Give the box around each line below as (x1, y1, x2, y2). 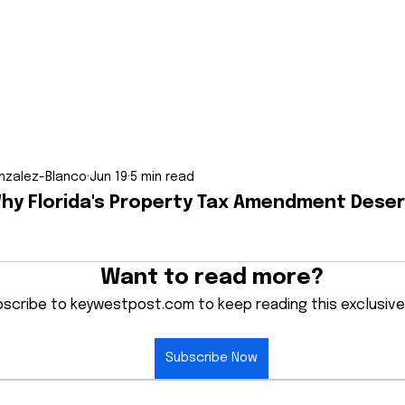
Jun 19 (89, 170, 127, 184)
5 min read (130, 170, 194, 184)
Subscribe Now (165, 352, 258, 364)
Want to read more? (99, 267, 324, 289)
